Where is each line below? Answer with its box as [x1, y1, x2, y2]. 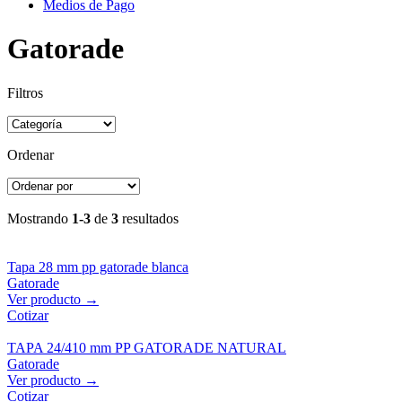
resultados [118, 210, 179, 226]
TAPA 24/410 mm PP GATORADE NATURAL [7, 339, 286, 355]
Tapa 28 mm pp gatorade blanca [7, 258, 188, 275]
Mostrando [7, 210, 72, 226]
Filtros [7, 84, 43, 100]
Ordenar [7, 146, 54, 162]
